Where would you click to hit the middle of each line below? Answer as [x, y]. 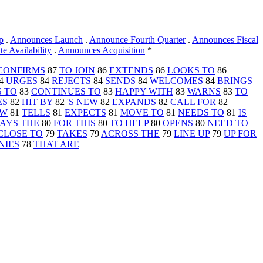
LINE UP [192, 134]
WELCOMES [176, 81]
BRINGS [235, 81]
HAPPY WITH [144, 92]
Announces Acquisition [102, 50]
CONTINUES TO [66, 92]
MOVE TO [142, 113]
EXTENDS [131, 70]
